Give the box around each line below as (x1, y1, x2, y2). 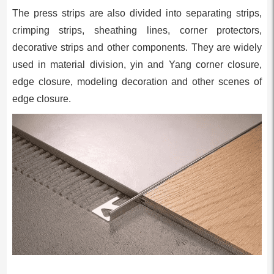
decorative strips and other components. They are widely (12, 42, 262, 53)
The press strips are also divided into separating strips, (12, 8, 262, 19)
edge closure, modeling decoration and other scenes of (12, 76, 262, 87)
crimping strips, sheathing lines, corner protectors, (12, 25, 262, 36)
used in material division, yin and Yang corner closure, (12, 59, 262, 70)
